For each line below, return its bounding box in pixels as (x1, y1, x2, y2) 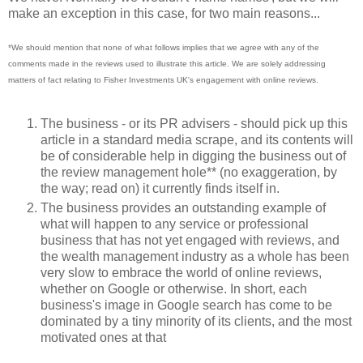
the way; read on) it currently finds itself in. (41, 181, 280, 195)
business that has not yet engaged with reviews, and (41, 233, 340, 247)
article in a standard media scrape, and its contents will (41, 132, 353, 147)
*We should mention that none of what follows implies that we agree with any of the (8, 42, 319, 52)
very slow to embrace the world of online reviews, (41, 265, 322, 280)
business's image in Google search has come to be (41, 297, 332, 312)
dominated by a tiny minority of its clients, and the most (41, 314, 352, 328)
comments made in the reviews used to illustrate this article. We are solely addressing (8, 58, 326, 68)
